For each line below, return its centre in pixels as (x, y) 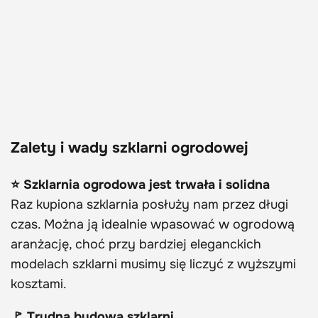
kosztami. (39, 284)
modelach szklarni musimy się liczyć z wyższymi (153, 264)
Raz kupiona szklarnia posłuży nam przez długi (149, 205)
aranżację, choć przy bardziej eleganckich (136, 245)
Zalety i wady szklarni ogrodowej (130, 148)
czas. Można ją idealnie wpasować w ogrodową (153, 225)
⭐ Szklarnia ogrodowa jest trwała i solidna (140, 185)
